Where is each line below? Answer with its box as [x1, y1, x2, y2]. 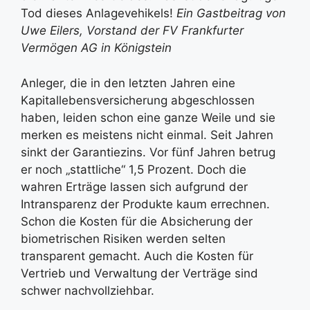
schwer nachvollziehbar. [21, 283, 154, 298]
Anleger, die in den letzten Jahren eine [21, 75, 235, 90]
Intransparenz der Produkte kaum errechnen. [21, 197, 270, 211]
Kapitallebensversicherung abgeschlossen [21, 93, 255, 107]
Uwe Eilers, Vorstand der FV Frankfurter [21, 24, 244, 37]
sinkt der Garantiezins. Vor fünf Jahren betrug [21, 145, 275, 159]
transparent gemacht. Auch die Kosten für [21, 248, 253, 263]
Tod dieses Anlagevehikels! [21, 6, 176, 20]
